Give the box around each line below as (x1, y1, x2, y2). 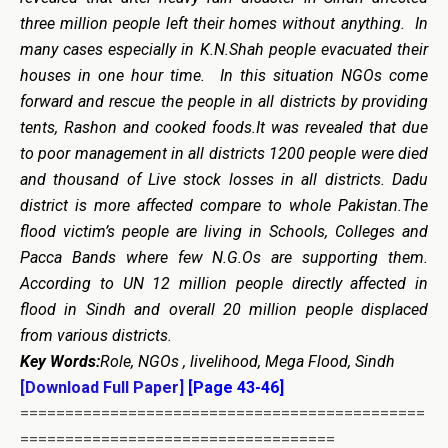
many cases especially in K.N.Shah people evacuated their (20, 39, 428, 59)
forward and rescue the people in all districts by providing (20, 91, 428, 111)
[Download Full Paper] (20, 377, 184, 397)
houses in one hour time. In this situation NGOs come (20, 65, 428, 85)
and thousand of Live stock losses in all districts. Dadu (20, 169, 428, 189)
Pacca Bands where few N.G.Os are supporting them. (20, 247, 428, 267)
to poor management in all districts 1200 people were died (20, 143, 428, 163)
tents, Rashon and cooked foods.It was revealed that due (20, 117, 428, 137)
